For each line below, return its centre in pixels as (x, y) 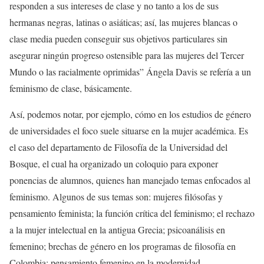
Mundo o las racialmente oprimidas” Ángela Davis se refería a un (130, 72)
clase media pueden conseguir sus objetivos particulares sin (118, 39)
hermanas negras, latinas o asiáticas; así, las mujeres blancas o (123, 22)
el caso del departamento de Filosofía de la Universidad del (118, 147)
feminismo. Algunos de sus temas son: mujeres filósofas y (116, 197)
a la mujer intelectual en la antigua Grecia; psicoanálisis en (117, 230)
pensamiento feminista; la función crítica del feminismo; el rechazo (132, 213)
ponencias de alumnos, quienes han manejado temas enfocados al (130, 180)
